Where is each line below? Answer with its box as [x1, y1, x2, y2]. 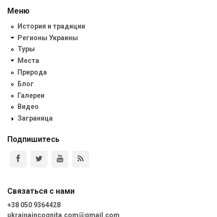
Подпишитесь [7, 134, 60, 144]
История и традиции [17, 22, 85, 30]
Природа [17, 68, 47, 77]
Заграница [17, 114, 53, 123]
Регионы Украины [17, 33, 78, 42]
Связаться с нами [7, 186, 75, 196]
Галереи [17, 91, 45, 99]
